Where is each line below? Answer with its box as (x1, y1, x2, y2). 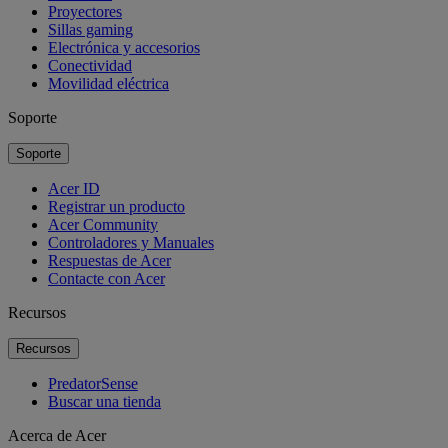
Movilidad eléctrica (48, 74, 169, 92)
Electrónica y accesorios (48, 38, 200, 56)
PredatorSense (48, 374, 138, 392)
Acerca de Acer (8, 426, 106, 444)
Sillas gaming (48, 20, 133, 38)
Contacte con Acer (48, 269, 165, 287)
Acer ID (48, 179, 100, 197)
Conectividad (48, 56, 132, 74)
